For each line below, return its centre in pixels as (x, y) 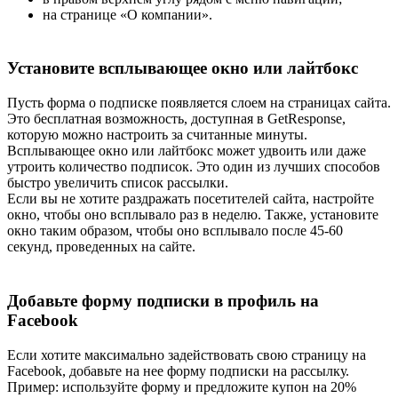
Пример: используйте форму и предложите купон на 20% (182, 386)
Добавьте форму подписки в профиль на (163, 300)
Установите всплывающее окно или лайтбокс (183, 68)
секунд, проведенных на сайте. (101, 247)
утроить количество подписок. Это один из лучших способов (194, 167)
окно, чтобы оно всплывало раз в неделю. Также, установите (193, 215)
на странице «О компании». (127, 14)
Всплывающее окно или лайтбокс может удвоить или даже (187, 151)
